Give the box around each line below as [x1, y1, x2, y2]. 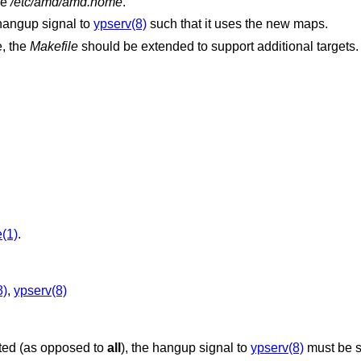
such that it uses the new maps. [146, 17, 328, 31]
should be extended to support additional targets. [77, 39, 359, 53]
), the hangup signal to [120, 340, 251, 355]
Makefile [29, 39, 78, 53]
